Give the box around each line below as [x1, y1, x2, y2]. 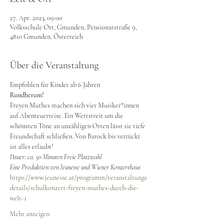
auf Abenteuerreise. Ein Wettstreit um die [10, 111, 125, 120]
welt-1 [10, 194, 27, 202]
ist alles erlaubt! [10, 142, 53, 151]
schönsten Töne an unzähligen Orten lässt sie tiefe [10, 122, 147, 130]
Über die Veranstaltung [10, 59, 99, 71]
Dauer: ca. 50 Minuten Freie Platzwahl [10, 153, 102, 161]
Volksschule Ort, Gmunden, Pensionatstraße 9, [10, 23, 137, 31]
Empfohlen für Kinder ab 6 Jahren [10, 81, 100, 89]
